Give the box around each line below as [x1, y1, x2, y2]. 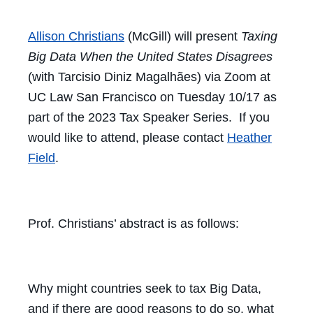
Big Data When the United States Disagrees [28, 49, 272, 64]
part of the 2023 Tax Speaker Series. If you [28, 110, 270, 124]
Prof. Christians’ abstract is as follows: [28, 216, 239, 231]
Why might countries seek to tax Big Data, [28, 282, 261, 296]
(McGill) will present [124, 29, 241, 43]
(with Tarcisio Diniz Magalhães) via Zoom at [28, 69, 270, 84]
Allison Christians [28, 29, 124, 43]
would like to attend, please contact [28, 130, 227, 145]
